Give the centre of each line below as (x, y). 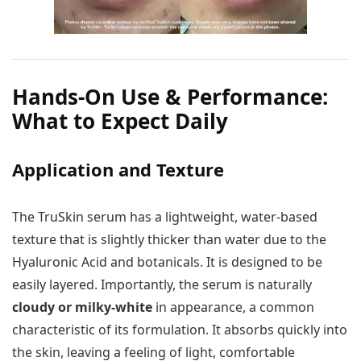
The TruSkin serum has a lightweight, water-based (165, 217)
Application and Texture (118, 170)
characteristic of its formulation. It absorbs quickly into (180, 330)
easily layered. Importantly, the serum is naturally (162, 285)
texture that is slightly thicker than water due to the (169, 240)
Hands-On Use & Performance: (170, 97)
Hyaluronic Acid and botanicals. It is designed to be (167, 262)
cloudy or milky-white (82, 307)
